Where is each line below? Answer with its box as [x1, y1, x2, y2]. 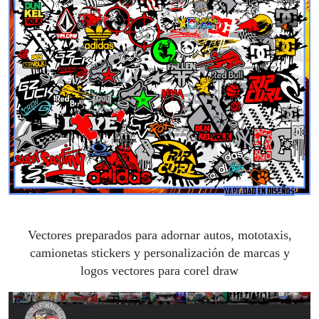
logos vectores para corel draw [80, 263, 239, 278]
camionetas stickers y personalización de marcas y [29, 246, 290, 260]
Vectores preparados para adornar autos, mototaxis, [27, 228, 292, 242]
